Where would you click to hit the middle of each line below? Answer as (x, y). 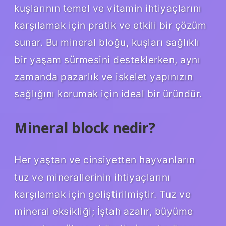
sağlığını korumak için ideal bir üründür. (108, 94)
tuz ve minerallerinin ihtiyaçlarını (92, 177)
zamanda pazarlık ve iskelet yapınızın (104, 76)
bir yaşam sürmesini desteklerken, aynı (107, 59)
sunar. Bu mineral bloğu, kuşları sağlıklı (107, 42)
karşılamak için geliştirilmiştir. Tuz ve (102, 194)
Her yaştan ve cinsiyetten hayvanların (105, 160)
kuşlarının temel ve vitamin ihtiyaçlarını (108, 8)
